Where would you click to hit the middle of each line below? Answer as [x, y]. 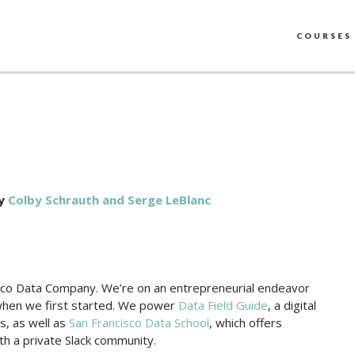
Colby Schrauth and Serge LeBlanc [109, 200]
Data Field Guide [223, 305]
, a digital [292, 305]
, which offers [246, 323]
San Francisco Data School [139, 323]
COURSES [324, 36]
